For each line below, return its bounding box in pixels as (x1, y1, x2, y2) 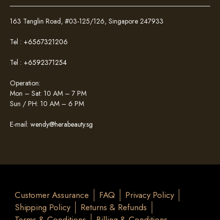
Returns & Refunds (81, 201, 147, 213)
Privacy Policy (125, 189, 174, 201)
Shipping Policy (15, 201, 70, 213)
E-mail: (10, 119, 30, 129)
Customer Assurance (15, 189, 89, 201)
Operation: (10, 78, 40, 88)
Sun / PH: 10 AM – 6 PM (10, 98, 84, 109)
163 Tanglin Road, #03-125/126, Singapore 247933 (10, 16, 164, 26)
